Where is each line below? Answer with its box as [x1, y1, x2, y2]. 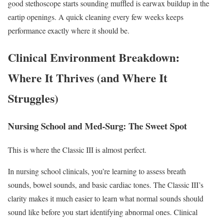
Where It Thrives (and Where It [8, 69, 167, 86]
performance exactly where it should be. [8, 25, 129, 36]
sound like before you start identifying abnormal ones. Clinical [8, 206, 198, 217]
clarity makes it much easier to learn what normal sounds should [8, 193, 203, 203]
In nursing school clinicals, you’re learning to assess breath [8, 165, 186, 176]
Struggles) [8, 89, 58, 107]
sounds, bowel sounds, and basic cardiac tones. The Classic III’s [8, 179, 203, 190]
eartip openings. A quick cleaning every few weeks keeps [8, 11, 183, 22]
